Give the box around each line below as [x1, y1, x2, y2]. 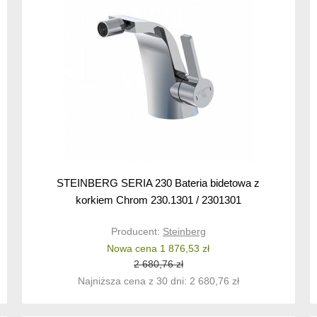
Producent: [110, 226, 163, 238]
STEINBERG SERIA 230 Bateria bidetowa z [57, 177, 260, 190]
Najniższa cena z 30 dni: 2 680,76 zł [77, 275, 239, 287]
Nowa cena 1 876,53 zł [107, 243, 210, 255]
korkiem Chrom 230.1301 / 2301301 [75, 194, 241, 207]
